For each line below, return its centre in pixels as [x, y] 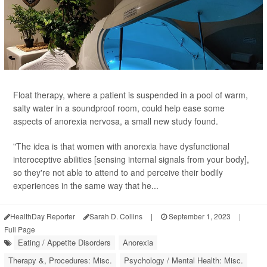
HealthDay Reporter [43, 216]
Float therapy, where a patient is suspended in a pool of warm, [131, 95]
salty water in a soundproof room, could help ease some [119, 108]
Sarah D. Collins [116, 216]
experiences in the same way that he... [86, 185]
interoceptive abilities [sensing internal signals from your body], [131, 159]
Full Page [20, 229]
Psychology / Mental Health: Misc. [184, 260]
